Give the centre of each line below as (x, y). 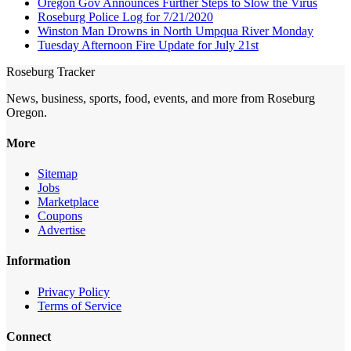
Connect (29, 336)
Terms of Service (80, 306)
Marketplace (68, 202)
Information (38, 261)
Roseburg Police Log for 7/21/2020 (125, 16)
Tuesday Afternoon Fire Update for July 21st (148, 45)
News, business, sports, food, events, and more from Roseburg (161, 98)
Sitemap (58, 174)
